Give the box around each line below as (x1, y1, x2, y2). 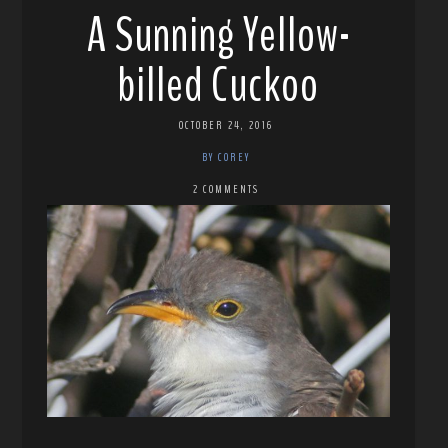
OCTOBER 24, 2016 (179, 116, 274, 133)
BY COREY (202, 148, 251, 165)
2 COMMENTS (193, 180, 260, 197)
